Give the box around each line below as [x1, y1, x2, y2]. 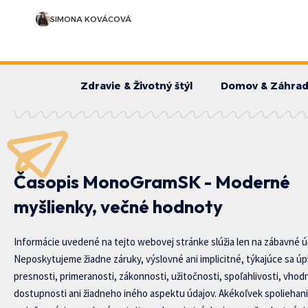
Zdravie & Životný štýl [80, 79, 193, 92]
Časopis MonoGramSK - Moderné [14, 170, 290, 193]
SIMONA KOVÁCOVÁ [49, 14, 131, 24]
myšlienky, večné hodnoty [14, 195, 223, 218]
